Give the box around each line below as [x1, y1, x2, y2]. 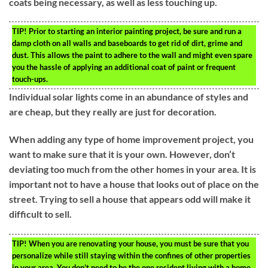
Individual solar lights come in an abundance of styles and [9, 91, 248, 103]
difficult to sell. [9, 208, 72, 220]
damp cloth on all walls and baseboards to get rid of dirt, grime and [12, 38, 242, 48]
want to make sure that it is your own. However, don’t [9, 148, 235, 160]
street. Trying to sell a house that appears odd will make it [9, 193, 251, 205]
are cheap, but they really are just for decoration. [9, 106, 217, 118]
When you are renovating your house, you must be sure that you [27, 238, 249, 248]
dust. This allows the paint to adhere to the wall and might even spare [12, 50, 252, 60]
